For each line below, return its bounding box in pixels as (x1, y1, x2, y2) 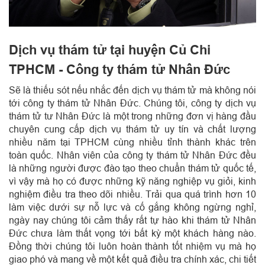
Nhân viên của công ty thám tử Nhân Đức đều (56, 149, 257, 160)
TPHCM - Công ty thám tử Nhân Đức (9, 61, 230, 77)
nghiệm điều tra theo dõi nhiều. (9, 188, 146, 199)
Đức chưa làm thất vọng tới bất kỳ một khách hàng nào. (9, 227, 256, 238)
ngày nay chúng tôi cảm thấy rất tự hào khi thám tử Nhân (9, 214, 256, 225)
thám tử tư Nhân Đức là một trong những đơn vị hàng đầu (9, 110, 256, 121)
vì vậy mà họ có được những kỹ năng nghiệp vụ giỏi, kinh (9, 175, 256, 186)
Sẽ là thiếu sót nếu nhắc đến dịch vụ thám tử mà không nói (9, 84, 256, 95)
